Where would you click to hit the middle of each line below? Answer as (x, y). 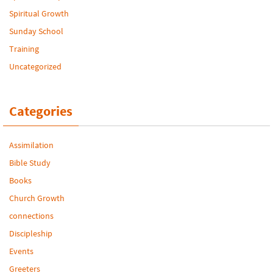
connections (31, 215)
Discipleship (31, 233)
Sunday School (36, 31)
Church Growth (37, 198)
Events (21, 251)
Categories (41, 111)
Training (24, 48)
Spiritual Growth (39, 13)
